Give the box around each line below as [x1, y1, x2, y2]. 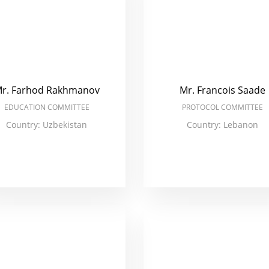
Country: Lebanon [186, 119, 258, 130]
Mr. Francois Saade [179, 83, 265, 97]
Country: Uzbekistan [6, 119, 88, 130]
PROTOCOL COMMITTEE [181, 102, 263, 112]
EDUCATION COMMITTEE [4, 102, 89, 112]
